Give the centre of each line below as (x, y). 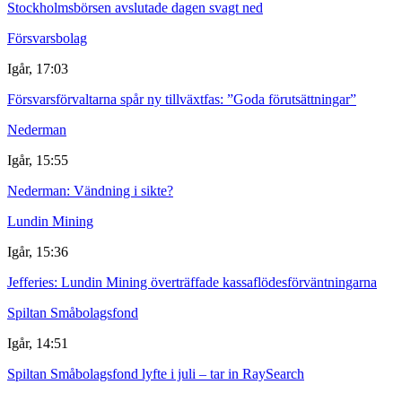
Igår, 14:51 (38, 343)
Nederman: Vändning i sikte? (90, 190)
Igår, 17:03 (38, 68)
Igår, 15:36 (38, 251)
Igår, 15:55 (38, 160)
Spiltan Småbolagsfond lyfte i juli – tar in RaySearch (156, 373)
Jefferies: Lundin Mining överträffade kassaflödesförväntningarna (192, 282)
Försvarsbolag (47, 38)
